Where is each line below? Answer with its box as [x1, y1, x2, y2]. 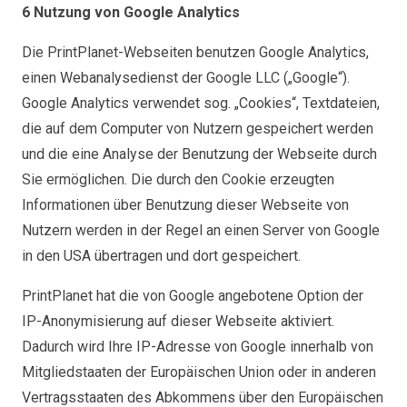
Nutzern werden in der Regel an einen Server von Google [22, 222, 380, 239]
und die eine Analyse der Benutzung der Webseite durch [22, 145, 377, 163]
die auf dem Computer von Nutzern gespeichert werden [22, 120, 373, 137]
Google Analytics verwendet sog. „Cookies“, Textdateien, [22, 94, 380, 112]
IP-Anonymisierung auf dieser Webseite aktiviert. [22, 313, 334, 330]
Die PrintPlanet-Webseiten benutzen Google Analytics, [22, 44, 369, 61]
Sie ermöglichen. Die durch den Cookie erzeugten [22, 171, 334, 188]
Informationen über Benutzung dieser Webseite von [22, 196, 349, 213]
